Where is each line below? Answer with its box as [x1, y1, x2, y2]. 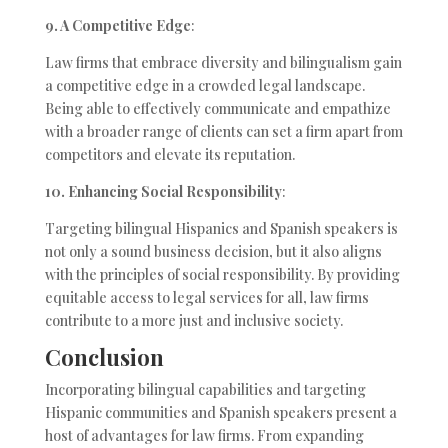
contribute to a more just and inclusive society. [44, 311, 343, 331]
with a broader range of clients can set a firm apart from [44, 122, 403, 142]
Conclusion [44, 342, 164, 373]
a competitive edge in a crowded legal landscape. [44, 76, 365, 96]
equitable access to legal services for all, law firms [44, 288, 369, 308]
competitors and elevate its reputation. [44, 145, 295, 165]
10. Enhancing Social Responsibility [44, 182, 282, 202]
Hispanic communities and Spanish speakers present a [44, 403, 397, 423]
